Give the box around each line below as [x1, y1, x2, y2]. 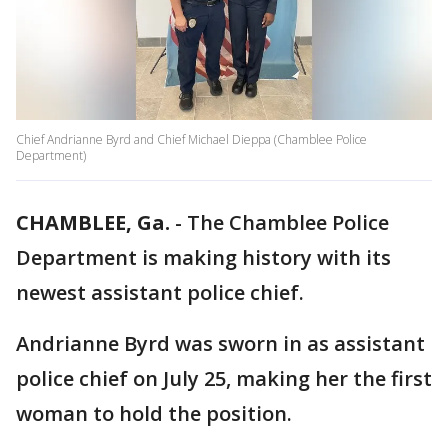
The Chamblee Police [187, 209, 389, 237]
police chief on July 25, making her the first [16, 365, 432, 393]
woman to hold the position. [16, 400, 292, 428]
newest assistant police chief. [16, 279, 304, 307]
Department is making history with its [16, 244, 391, 272]
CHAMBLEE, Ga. [16, 209, 170, 237]
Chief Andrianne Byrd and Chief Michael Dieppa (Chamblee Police [16, 131, 367, 149]
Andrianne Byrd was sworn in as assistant [16, 330, 425, 358]
